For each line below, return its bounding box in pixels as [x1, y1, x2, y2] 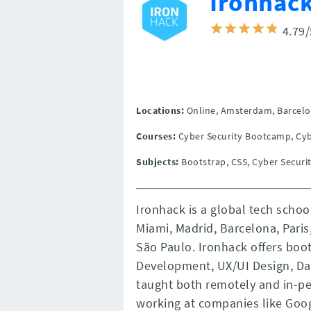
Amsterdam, [220, 104, 275, 117]
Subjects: [136, 155, 179, 168]
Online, [186, 104, 218, 117]
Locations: [136, 104, 184, 117]
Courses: [136, 130, 176, 142]
